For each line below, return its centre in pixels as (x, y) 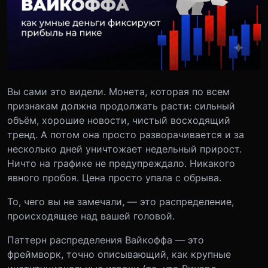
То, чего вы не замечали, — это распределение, (121, 201)
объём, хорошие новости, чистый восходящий (119, 120)
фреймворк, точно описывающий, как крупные (119, 254)
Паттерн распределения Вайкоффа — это (106, 240)
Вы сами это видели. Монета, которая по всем (118, 91)
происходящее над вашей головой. (91, 216)
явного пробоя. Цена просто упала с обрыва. (114, 177)
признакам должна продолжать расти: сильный (121, 106)
